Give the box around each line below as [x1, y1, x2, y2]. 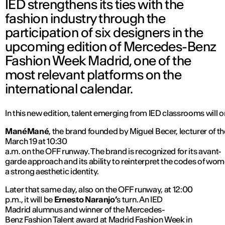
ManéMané [5, 126, 49, 137]
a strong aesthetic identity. [5, 166, 100, 177]
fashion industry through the [5, 10, 166, 27]
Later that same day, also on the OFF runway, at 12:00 [5, 184, 193, 195]
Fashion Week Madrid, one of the [5, 52, 191, 69]
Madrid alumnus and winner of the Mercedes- [5, 204, 165, 215]
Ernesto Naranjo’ [54, 194, 117, 205]
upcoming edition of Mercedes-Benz [5, 38, 216, 55]
